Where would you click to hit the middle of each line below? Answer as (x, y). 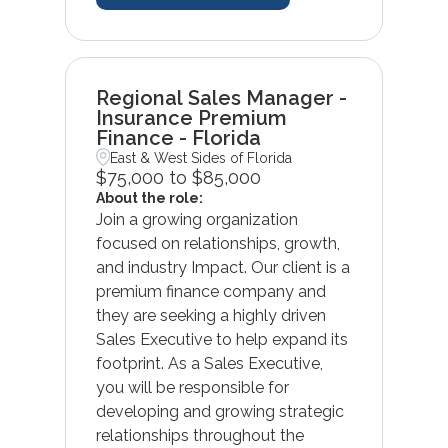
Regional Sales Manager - (221, 97)
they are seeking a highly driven (210, 315)
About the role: (149, 197)
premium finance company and (210, 291)
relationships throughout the (199, 435)
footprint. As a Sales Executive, (209, 363)
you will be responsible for (192, 387)
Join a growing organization (196, 219)
